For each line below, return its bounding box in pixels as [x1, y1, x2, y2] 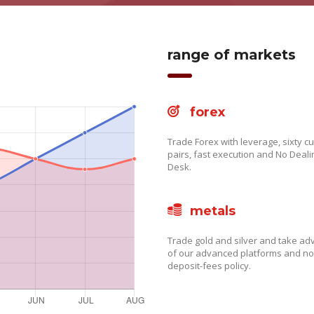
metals [190, 203, 235, 219]
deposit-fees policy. [168, 259, 251, 272]
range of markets [168, 46, 296, 63]
